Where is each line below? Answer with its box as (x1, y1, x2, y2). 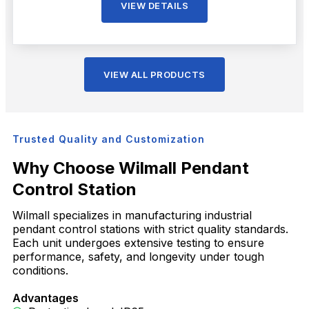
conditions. (12, 263, 68, 277)
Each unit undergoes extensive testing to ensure (12, 235, 264, 250)
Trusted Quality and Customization (12, 132, 205, 145)
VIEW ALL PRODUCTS (103, 68, 206, 80)
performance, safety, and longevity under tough (12, 249, 264, 263)
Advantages (12, 290, 79, 305)
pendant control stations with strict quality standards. (12, 221, 288, 236)
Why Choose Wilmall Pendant (12, 157, 249, 178)
